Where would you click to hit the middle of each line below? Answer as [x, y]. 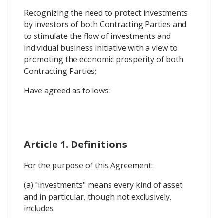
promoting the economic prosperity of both [104, 60]
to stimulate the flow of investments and [97, 36]
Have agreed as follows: [67, 91]
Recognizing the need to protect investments [106, 13]
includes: [39, 209]
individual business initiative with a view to [101, 48]
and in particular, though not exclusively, [98, 197]
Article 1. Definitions [75, 145]
